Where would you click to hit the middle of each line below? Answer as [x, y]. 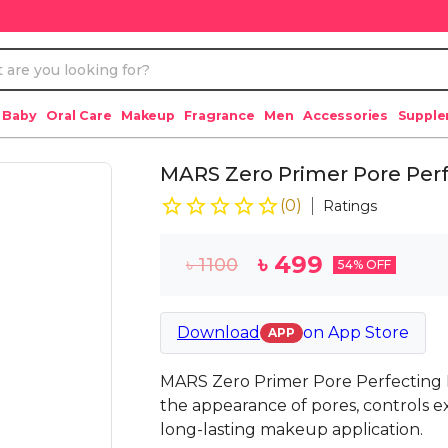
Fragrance [219, 115]
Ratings [350, 206]
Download [218, 332]
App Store [368, 332]
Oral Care [79, 115]
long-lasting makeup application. [291, 429]
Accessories [346, 115]
